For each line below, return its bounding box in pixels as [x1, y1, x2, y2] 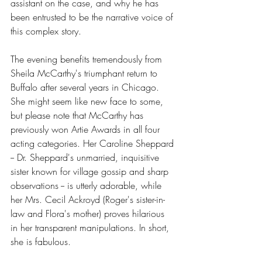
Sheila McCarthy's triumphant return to [11, 66, 160, 80]
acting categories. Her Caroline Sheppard [11, 136, 177, 150]
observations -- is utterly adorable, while [11, 178, 164, 192]
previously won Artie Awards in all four [11, 122, 163, 136]
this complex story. [11, 24, 87, 37]
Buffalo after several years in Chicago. [11, 80, 162, 94]
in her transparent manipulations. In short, [11, 220, 172, 234]
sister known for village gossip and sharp [11, 164, 171, 178]
